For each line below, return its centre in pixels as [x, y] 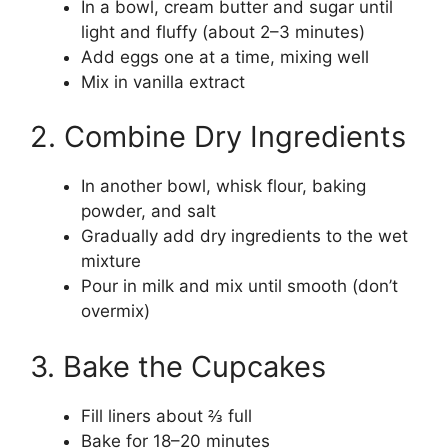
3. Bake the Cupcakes [178, 366]
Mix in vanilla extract [163, 81]
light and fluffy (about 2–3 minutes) [223, 31]
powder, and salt [148, 211]
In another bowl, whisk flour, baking [223, 186]
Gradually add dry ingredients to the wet [244, 236]
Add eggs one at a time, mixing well [225, 56]
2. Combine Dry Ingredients [218, 137]
